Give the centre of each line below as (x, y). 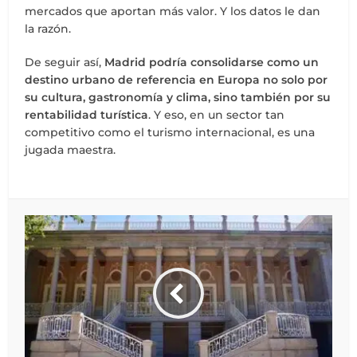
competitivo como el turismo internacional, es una (170, 133)
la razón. (48, 29)
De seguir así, (65, 63)
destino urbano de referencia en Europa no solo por (177, 80)
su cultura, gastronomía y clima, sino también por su (178, 98)
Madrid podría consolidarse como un (212, 63)
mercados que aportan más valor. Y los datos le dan (173, 12)
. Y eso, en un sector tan (217, 115)
